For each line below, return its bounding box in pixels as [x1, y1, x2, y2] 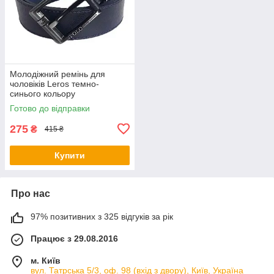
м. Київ [31, 255, 61, 265]
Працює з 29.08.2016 [31, 233, 118, 243]
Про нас [11, 188, 50, 199]
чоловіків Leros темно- [10, 78, 99, 89]
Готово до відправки [10, 103, 90, 113]
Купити [54, 150, 85, 160]
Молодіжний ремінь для [10, 68, 105, 79]
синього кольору [10, 88, 75, 98]
